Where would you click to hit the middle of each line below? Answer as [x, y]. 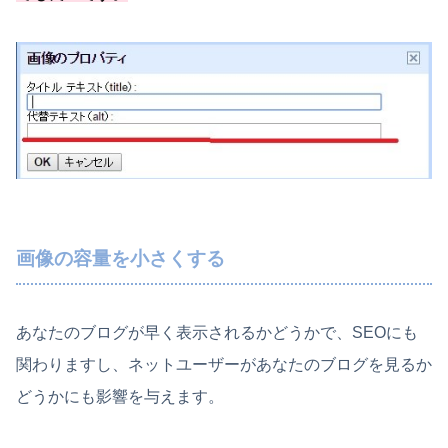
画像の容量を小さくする [120, 259]
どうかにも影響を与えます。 [120, 396]
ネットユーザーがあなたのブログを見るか [280, 364]
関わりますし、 [72, 364]
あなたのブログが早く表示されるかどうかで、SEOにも [217, 332]
